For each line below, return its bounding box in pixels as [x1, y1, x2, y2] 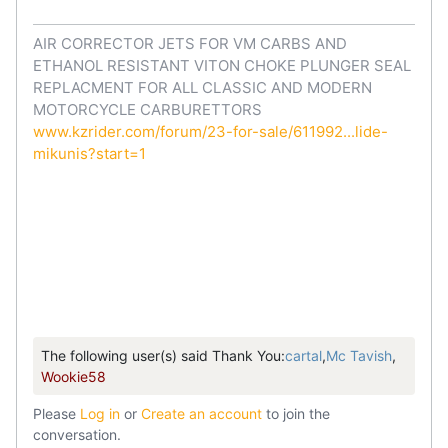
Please [33, 404, 80, 422]
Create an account [141, 404, 262, 422]
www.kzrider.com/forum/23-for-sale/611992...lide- [33, 121, 388, 141]
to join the [262, 404, 330, 422]
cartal [285, 346, 322, 364]
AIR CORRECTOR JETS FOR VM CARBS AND [33, 33, 347, 53]
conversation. [33, 425, 121, 443]
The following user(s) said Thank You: [41, 346, 285, 364]
